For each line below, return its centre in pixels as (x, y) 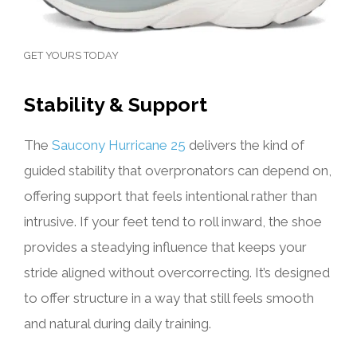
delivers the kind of (245, 145)
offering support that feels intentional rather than (171, 196)
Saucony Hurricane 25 (119, 145)
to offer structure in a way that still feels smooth (169, 298)
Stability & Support (116, 104)
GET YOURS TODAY (71, 55)
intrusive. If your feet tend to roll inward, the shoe (173, 221)
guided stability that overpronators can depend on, (178, 170)
